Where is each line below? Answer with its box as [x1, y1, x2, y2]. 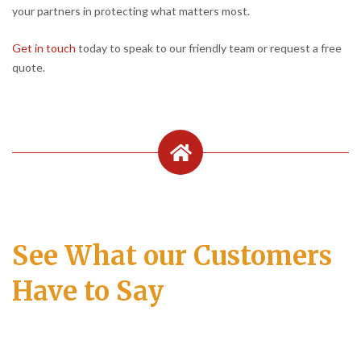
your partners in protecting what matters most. [12, 3, 250, 18]
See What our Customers [12, 239, 332, 272]
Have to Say [12, 274, 164, 308]
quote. [12, 60, 45, 74]
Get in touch [12, 40, 76, 55]
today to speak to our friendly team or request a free [76, 40, 342, 55]
